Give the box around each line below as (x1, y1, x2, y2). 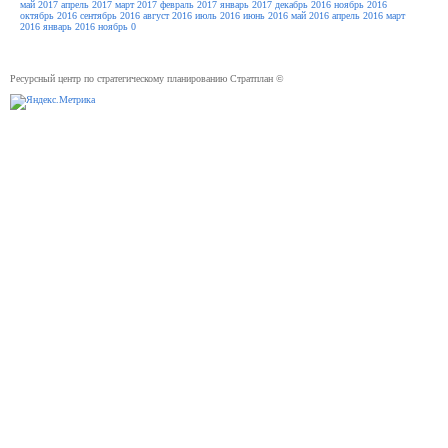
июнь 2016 (243, 10, 288, 21)
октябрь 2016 (20, 10, 77, 21)
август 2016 (143, 10, 192, 21)
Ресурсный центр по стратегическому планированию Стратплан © (10, 73, 284, 84)
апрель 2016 (332, 10, 383, 21)
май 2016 (291, 10, 329, 21)
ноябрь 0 (98, 21, 136, 32)
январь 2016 (43, 21, 95, 32)
